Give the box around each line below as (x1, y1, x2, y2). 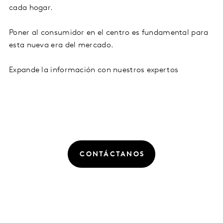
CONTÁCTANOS (80, 151, 145, 159)
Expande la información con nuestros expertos (9, 66, 179, 75)
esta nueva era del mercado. (9, 41, 114, 50)
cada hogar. (9, 4, 53, 12)
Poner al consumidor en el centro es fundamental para (9, 29, 209, 37)
